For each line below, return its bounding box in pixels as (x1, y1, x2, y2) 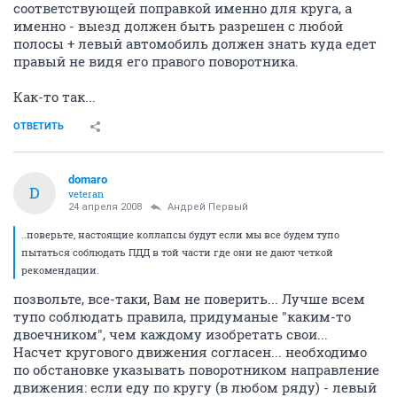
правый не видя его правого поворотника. (13, 51, 299, 70)
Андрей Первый (167, 200, 248, 213)
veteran (68, 186, 104, 200)
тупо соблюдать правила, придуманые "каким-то (13, 307, 351, 325)
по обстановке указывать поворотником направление (13, 360, 379, 378)
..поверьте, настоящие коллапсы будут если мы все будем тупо (21, 227, 339, 241)
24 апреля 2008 (68, 200, 142, 213)
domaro (68, 172, 107, 186)
